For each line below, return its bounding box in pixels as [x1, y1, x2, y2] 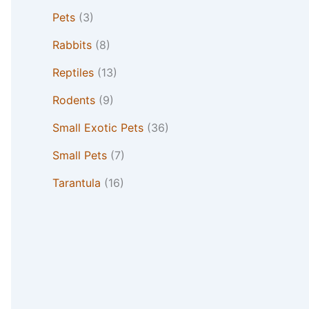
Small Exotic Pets [52, 121, 143, 135]
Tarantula [52, 176, 101, 190]
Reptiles [52, 66, 94, 80]
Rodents [52, 93, 95, 108]
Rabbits [52, 38, 92, 52]
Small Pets [52, 148, 107, 163]
